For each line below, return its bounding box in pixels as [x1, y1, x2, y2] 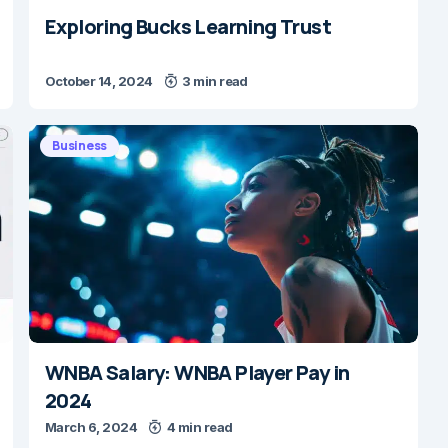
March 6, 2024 [45, 419, 138, 435]
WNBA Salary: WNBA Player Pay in [45, 359, 350, 386]
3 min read [182, 73, 248, 89]
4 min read [166, 419, 233, 435]
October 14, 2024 [45, 73, 153, 89]
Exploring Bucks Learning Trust [45, 13, 331, 40]
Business [52, 137, 108, 154]
